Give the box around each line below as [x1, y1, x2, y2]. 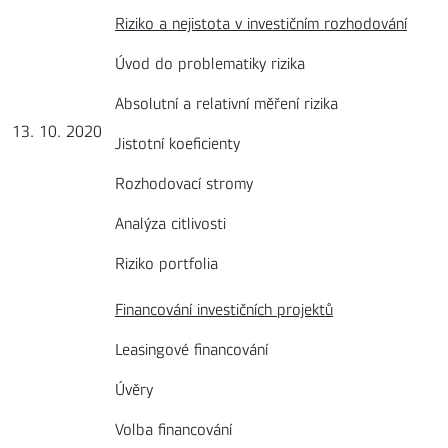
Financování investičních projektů [115, 300, 333, 319]
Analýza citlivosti [115, 214, 226, 233]
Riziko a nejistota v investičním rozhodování [115, 14, 407, 33]
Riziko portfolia [115, 254, 218, 273]
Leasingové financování [115, 340, 268, 359]
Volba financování [115, 420, 232, 439]
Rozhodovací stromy [115, 174, 253, 193]
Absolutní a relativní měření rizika [115, 94, 338, 113]
